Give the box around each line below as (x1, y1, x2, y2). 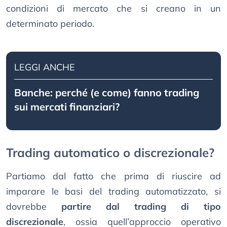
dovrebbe (6, 201, 61, 213)
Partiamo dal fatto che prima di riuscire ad (6, 170, 221, 182)
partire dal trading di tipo (61, 201, 221, 213)
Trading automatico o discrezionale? (6, 145, 214, 161)
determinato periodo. (6, 18, 94, 30)
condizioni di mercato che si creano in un (6, 3, 221, 15)
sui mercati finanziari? (14, 100, 120, 113)
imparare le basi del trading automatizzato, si (6, 185, 221, 198)
